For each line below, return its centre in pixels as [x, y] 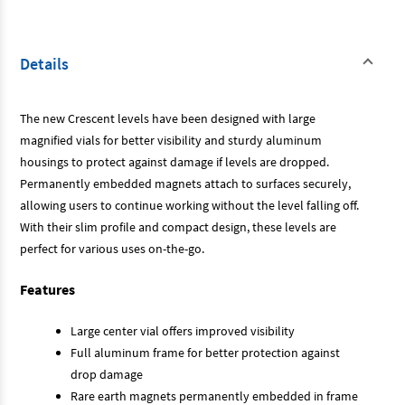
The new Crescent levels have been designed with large [168, 118]
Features [47, 289]
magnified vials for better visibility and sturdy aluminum [171, 140]
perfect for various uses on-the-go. [112, 248]
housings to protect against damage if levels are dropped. [174, 161]
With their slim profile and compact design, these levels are [178, 226]
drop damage [107, 374]
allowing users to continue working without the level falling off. [189, 205]
